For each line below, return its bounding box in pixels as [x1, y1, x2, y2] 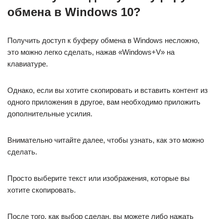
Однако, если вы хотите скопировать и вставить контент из [7, 86, 208, 95]
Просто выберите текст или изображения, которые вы [7, 174, 190, 183]
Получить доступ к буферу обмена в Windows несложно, [7, 36, 199, 45]
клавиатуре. [7, 60, 48, 68]
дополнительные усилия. [7, 109, 92, 118]
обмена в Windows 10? [7, 5, 141, 19]
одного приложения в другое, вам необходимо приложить [7, 98, 200, 107]
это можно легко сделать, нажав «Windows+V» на [7, 48, 175, 57]
